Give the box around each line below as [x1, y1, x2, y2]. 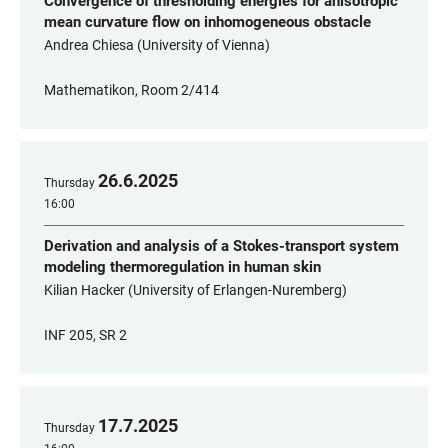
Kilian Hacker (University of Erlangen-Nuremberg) [44, 282, 347, 298]
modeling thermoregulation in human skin [44, 258, 321, 276]
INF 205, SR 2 [44, 327, 127, 343]
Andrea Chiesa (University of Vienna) [44, 37, 270, 53]
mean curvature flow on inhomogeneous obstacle [44, 13, 371, 31]
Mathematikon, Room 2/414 [44, 82, 219, 98]
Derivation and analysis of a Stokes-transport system [44, 237, 399, 255]
